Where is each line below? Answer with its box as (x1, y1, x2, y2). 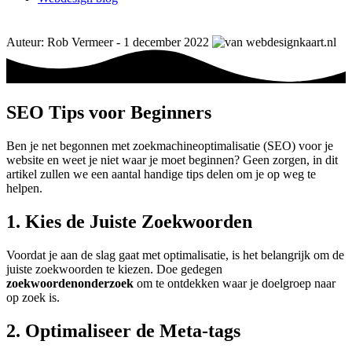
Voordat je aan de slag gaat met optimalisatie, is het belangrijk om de (6, 247, 344, 262)
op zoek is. (6, 290, 60, 304)
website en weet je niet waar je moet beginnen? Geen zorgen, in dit (6, 153, 338, 167)
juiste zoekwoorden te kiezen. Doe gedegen (6, 262, 222, 276)
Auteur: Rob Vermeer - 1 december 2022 (6, 35, 209, 49)
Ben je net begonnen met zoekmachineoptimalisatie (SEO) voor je (6, 139, 333, 153)
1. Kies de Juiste (6, 211, 141, 232)
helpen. (6, 181, 42, 196)
